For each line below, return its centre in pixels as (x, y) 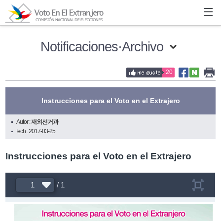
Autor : (24, 122)
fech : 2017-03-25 (36, 131)
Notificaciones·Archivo (102, 46)
